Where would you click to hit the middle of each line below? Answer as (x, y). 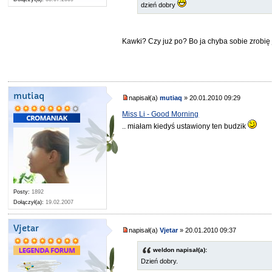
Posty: (22, 192)
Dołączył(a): (29, 202)
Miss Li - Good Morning (161, 114)
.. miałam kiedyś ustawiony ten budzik (185, 126)
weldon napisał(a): (180, 250)
